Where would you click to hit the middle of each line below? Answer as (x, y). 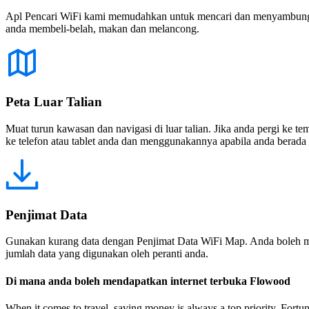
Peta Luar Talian (54, 102)
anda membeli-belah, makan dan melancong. (102, 28)
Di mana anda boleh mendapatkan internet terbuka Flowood (148, 281)
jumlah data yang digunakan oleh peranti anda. (107, 254)
